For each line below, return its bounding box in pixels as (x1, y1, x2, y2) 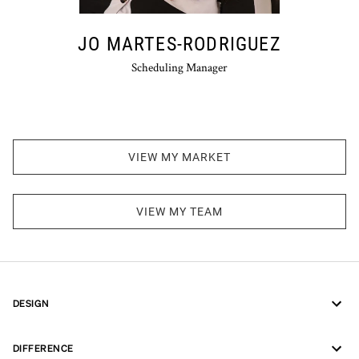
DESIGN (13, 297, 50, 309)
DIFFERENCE (13, 342, 74, 354)
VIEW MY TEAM (136, 205, 223, 218)
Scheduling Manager (131, 59, 228, 75)
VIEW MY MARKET (128, 151, 231, 163)
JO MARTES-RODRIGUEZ (78, 33, 281, 55)
